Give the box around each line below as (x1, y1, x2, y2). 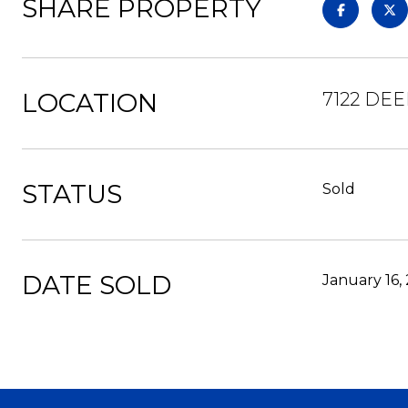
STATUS (22, 178, 122, 209)
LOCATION (22, 87, 158, 118)
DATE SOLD (22, 270, 171, 301)
